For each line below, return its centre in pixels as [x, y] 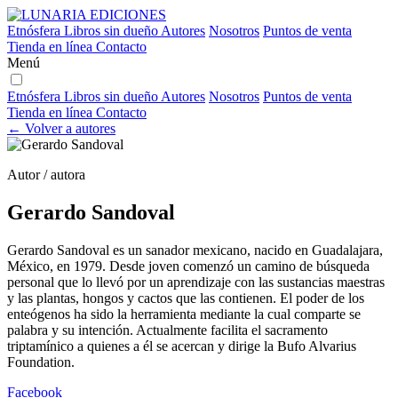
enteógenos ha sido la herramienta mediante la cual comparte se [184, 314]
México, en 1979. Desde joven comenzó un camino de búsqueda [188, 266]
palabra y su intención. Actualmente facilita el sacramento [167, 330]
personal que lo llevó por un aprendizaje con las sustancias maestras [196, 282]
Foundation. [41, 362]
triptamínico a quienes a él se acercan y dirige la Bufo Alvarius [182, 346]
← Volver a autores [61, 128]
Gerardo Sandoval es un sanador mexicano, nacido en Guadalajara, [195, 250]
